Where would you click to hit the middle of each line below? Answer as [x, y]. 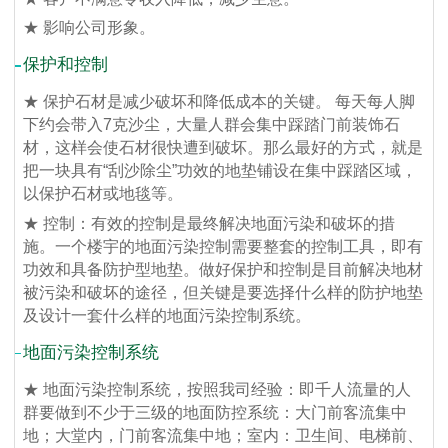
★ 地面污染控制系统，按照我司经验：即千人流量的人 [217, 389]
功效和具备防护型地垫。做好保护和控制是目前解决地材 [223, 269]
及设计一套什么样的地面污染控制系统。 [167, 315]
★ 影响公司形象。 [89, 28]
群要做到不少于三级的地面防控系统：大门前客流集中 [215, 412]
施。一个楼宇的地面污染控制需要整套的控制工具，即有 [223, 246]
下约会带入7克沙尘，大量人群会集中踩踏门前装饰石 [212, 125]
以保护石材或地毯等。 [103, 194]
